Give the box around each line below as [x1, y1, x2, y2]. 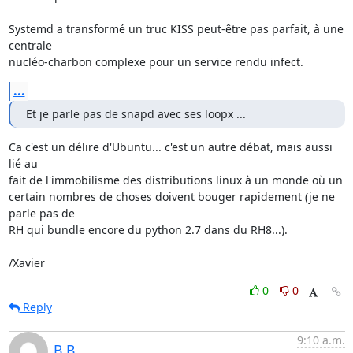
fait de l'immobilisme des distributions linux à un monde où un [8, 173, 343, 188]
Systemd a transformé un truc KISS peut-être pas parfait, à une [8, 21, 344, 36]
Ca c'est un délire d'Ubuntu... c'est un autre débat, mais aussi [8, 139, 333, 154]
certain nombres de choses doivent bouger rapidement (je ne [8, 189, 335, 204]
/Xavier [8, 255, 45, 270]
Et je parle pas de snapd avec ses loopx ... [25, 106, 246, 121]
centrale [8, 38, 52, 53]
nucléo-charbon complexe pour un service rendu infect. [8, 54, 303, 69]
